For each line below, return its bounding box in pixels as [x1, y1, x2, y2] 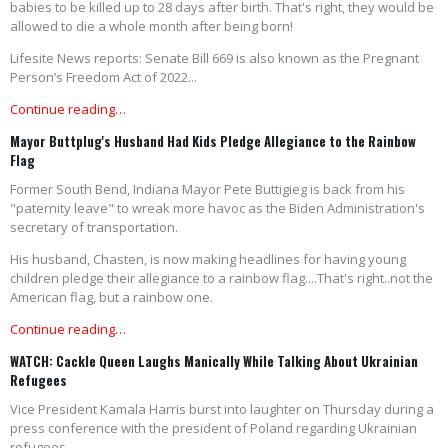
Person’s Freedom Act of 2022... [10, 68, 197, 87]
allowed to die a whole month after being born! [10, 17, 293, 36]
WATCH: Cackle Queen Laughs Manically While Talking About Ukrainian [10, 351, 418, 372]
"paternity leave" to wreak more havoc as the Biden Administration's [10, 199, 425, 218]
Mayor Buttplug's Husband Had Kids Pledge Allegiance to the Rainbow [10, 131, 416, 152]
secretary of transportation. [10, 218, 178, 237]
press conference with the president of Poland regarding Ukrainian [10, 419, 417, 438]
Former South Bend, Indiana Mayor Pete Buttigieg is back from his [10, 180, 405, 199]
